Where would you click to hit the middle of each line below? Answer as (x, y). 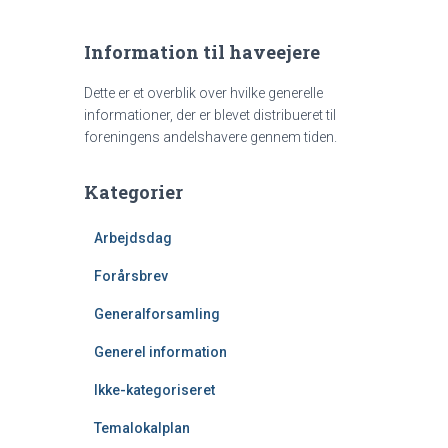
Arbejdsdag (132, 238)
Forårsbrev (130, 276)
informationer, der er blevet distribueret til (209, 115)
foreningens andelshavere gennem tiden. (210, 137)
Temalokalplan (141, 428)
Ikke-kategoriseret (154, 390)
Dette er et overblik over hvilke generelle (203, 93)
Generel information (160, 352)
